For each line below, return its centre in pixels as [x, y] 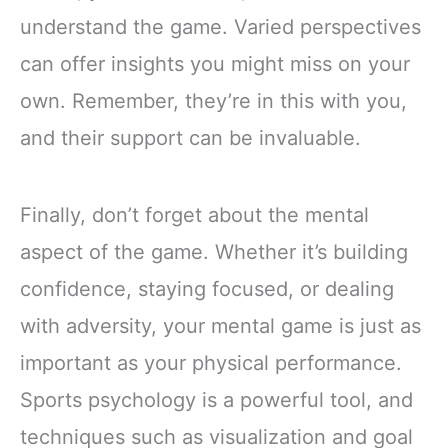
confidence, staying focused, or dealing [207, 289]
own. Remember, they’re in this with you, [213, 101]
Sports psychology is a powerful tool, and [216, 400]
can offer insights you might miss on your [215, 64]
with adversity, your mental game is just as [220, 326]
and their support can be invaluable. [190, 138]
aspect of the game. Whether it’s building [214, 252]
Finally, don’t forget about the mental [194, 215]
